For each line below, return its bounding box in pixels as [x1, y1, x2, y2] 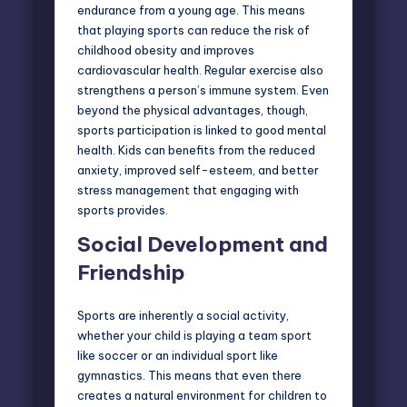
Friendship [77, 259, 185, 285]
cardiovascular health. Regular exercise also [77, 62, 323, 77]
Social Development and [77, 231, 328, 257]
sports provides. [77, 202, 168, 217]
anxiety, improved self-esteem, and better [77, 162, 319, 177]
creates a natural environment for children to [77, 387, 327, 402]
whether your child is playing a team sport [77, 327, 312, 342]
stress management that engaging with [77, 182, 299, 197]
